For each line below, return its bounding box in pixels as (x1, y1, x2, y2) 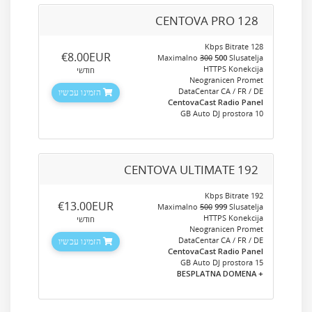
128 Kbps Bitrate (251, 41, 263, 52)
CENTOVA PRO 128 (155, 13, 258, 29)
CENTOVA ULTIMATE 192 (124, 162, 258, 178)
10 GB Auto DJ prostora (255, 108, 263, 118)
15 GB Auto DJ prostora (255, 257, 263, 267)
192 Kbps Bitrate (251, 190, 263, 201)
